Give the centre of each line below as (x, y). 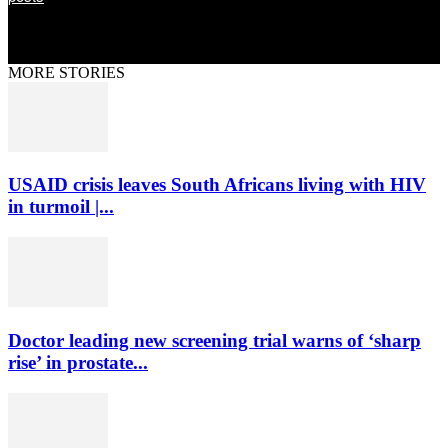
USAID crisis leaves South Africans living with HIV (217, 185)
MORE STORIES (66, 72)
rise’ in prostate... (78, 362)
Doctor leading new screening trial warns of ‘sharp (214, 340)
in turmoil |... (61, 207)
